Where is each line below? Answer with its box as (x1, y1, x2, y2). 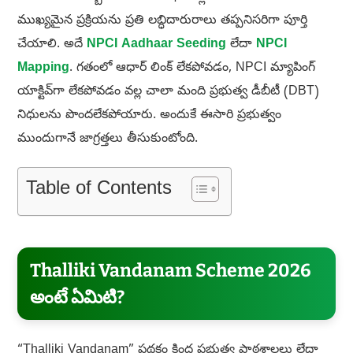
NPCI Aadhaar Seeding (86, 36, 226, 54)
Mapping (17, 60, 69, 78)
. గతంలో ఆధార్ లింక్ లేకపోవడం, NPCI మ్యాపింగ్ (69, 60, 315, 78)
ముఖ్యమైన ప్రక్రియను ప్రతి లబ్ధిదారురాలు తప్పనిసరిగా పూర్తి (17, 13, 307, 31)
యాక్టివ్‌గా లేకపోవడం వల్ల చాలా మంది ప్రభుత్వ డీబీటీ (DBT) (17, 84, 319, 102)
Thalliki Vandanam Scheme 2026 (29, 259, 311, 282)
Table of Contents (25, 177, 172, 204)
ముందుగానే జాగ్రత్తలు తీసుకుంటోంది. (17, 131, 198, 149)
